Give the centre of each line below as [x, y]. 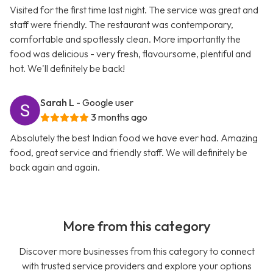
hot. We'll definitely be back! [67, 69]
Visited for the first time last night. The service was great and [134, 10]
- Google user [105, 103]
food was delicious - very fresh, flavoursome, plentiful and [130, 54]
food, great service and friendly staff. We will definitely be [129, 153]
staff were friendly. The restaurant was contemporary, [122, 25]
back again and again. [55, 167]
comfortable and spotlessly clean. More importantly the [125, 39]
